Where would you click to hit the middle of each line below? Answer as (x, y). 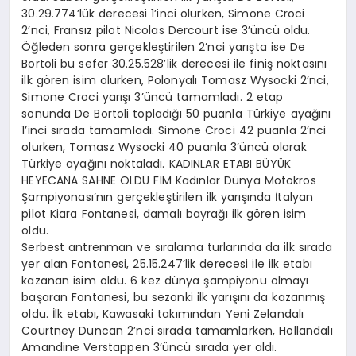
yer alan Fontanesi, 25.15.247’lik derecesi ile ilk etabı (167, 264)
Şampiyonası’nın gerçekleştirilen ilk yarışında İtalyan (168, 197)
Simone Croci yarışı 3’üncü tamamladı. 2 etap (153, 97)
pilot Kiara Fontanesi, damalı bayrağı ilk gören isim (164, 214)
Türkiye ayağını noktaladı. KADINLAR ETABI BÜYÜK (157, 164)
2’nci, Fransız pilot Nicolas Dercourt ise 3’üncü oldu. (166, 31)
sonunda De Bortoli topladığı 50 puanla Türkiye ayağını (176, 114)
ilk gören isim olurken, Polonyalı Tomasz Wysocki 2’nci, (175, 81)
